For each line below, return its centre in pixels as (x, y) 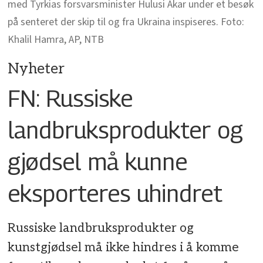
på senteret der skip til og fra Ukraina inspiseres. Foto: (126, 22)
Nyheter (36, 69)
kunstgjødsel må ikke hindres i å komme (124, 248)
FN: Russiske (70, 98)
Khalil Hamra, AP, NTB (56, 39)
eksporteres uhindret (115, 193)
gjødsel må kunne (98, 161)
